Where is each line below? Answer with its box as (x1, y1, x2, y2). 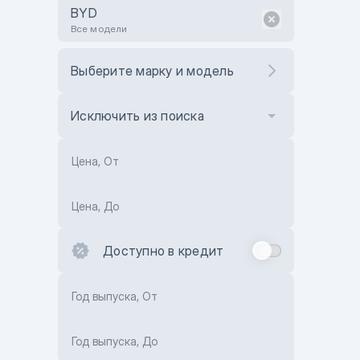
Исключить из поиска (71, 108, 204, 124)
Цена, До (72, 199, 119, 213)
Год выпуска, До (72, 334, 157, 348)
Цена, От (72, 154, 119, 168)
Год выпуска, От (72, 289, 157, 303)
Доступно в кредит (103, 243, 224, 259)
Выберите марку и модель (71, 63, 234, 79)
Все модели (71, 22, 127, 35)
